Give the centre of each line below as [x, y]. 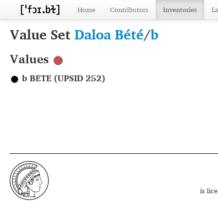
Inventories [180, 9]
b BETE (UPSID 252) [62, 78]
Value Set [42, 34]
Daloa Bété [109, 34]
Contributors [129, 9]
